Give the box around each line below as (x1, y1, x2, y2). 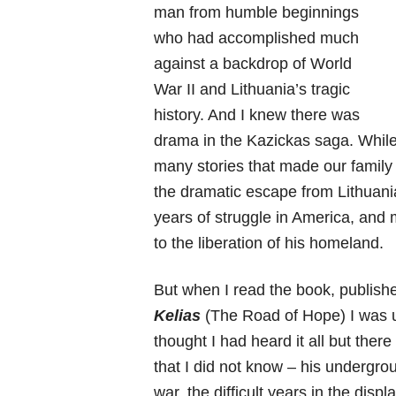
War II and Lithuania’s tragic (154, 80, 351, 98)
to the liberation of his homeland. (154, 234, 385, 252)
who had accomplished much (154, 29, 360, 47)
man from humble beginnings (154, 4, 360, 21)
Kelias (154, 307, 206, 324)
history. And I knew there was (154, 106, 361, 124)
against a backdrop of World (154, 55, 353, 72)
